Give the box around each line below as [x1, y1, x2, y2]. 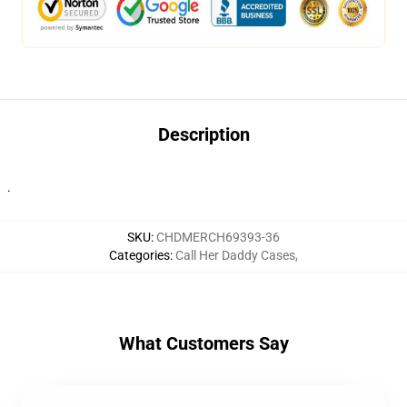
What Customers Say [118, 333, 289, 354]
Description [157, 124, 250, 145]
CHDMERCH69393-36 [156, 230, 280, 244]
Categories [109, 248, 170, 263]
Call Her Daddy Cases [175, 248, 295, 263]
